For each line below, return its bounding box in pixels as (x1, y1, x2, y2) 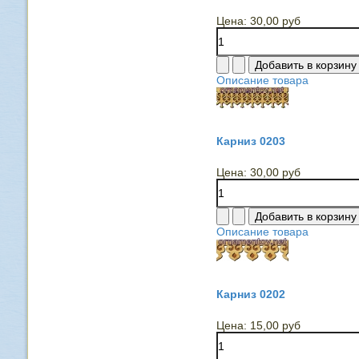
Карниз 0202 (216, 288, 285, 301)
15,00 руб (249, 319, 301, 332)
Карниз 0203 (216, 135, 285, 147)
